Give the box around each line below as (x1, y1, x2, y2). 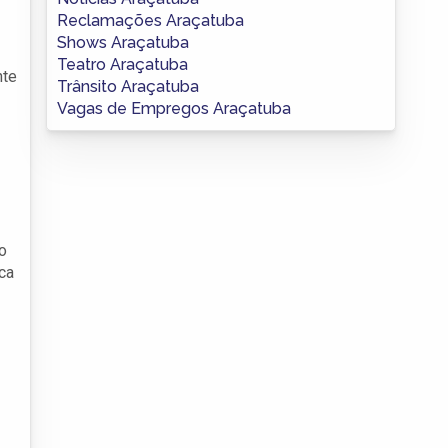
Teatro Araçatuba (57, 54, 188, 74)
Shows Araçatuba (57, 32, 189, 52)
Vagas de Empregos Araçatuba (57, 98, 291, 118)
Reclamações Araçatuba (57, 10, 244, 30)
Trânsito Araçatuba (57, 76, 199, 96)
